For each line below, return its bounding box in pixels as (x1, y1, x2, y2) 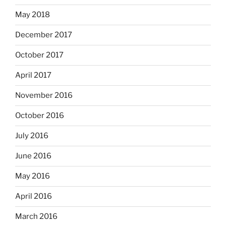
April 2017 (15, 71, 51, 80)
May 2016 (15, 172, 50, 181)
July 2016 (15, 131, 48, 141)
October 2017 (15, 50, 64, 60)
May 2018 (15, 10, 50, 20)
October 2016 (15, 111, 64, 121)
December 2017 (15, 30, 72, 40)
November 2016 (15, 91, 73, 100)
